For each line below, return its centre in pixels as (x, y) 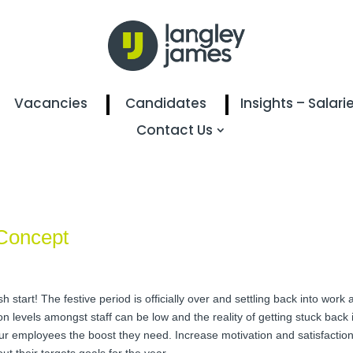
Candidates (166, 103)
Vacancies (51, 103)
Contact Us (175, 130)
